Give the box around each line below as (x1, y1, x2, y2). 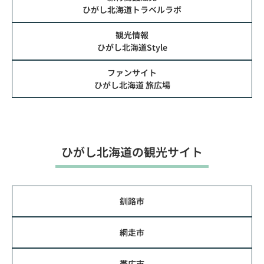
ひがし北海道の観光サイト (61, 143, 203, 160)
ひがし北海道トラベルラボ (82, 3, 181, 15)
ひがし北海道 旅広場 (94, 78, 170, 91)
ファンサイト (107, 66, 157, 78)
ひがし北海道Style (97, 41, 167, 53)
